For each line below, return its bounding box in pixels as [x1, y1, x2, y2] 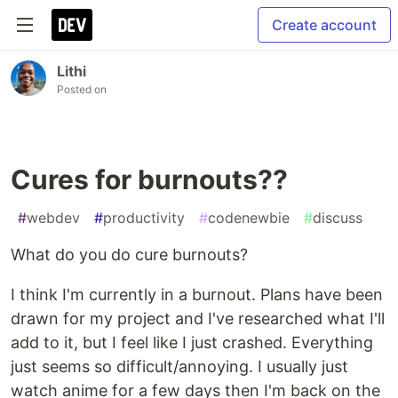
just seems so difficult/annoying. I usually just [11, 357, 348, 376]
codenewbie [208, 209, 290, 227]
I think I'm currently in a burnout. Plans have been [11, 285, 383, 304]
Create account [272, 16, 377, 34]
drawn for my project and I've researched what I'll [11, 309, 385, 328]
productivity [103, 209, 185, 227]
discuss [313, 209, 362, 227]
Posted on [57, 83, 107, 96]
